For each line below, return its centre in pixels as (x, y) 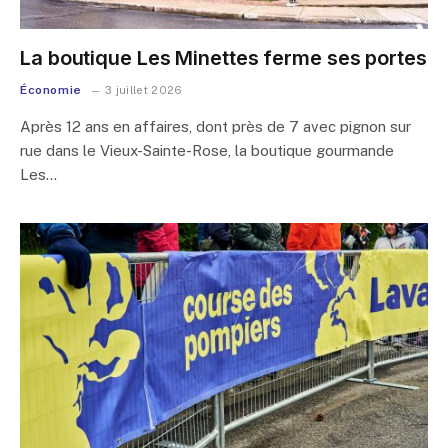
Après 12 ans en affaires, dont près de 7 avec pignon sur (215, 126)
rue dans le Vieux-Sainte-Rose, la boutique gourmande (207, 150)
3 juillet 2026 (144, 89)
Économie (51, 89)
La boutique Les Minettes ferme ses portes (223, 57)
